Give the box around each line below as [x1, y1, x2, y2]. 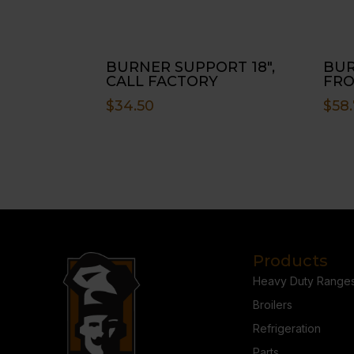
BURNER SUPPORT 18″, [106, 58, 276, 77]
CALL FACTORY [106, 73, 219, 91]
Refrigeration [252, 321, 321, 335]
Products [252, 250, 328, 270]
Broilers [252, 297, 292, 311]
